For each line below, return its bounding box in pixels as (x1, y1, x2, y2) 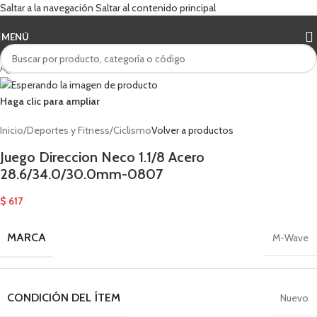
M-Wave (272, 231, 309, 244)
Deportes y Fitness (27, 123, 110, 137)
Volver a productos (151, 123, 234, 137)
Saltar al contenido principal (96, 1, 216, 14)
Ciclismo (113, 123, 151, 137)
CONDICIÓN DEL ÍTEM (7, 290, 120, 304)
